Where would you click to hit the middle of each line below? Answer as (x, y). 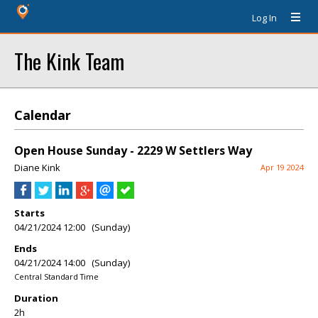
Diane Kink (37, 168)
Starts (29, 213)
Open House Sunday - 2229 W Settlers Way (133, 150)
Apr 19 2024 (282, 167)
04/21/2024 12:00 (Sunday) (72, 227)
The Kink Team (69, 61)
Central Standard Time (56, 276)
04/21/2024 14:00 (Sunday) (72, 263)
